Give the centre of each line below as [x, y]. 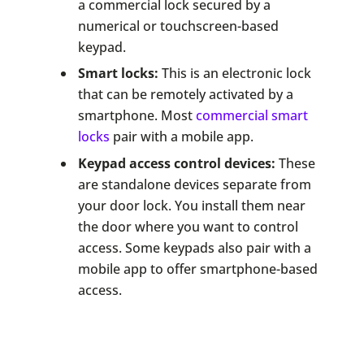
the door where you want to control [188, 226]
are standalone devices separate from [194, 184]
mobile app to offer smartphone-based [197, 269]
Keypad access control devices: [176, 163]
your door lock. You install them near [191, 205]
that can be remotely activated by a [185, 95]
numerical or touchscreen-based [178, 26]
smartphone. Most [136, 116]
